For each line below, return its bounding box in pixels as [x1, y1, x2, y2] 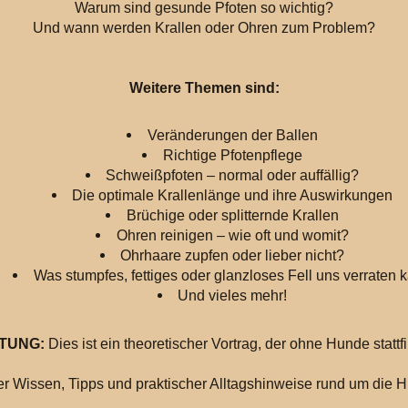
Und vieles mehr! [178, 288, 288, 304]
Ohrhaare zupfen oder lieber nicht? [120, 248, 345, 264]
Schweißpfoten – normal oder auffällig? [106, 168, 360, 184]
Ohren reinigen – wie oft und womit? [116, 228, 349, 244]
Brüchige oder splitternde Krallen [126, 208, 339, 224]
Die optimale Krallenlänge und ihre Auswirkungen [72, 188, 393, 204]
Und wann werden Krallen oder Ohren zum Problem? [33, 19, 375, 36]
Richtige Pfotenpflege [162, 148, 302, 164]
